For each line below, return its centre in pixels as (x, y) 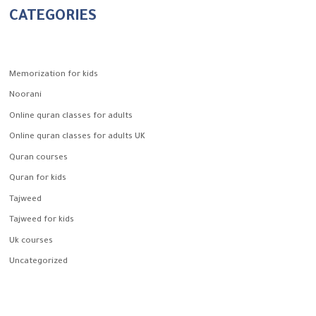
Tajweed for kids (42, 221)
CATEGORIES (53, 18)
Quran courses (39, 158)
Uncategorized (39, 262)
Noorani (26, 96)
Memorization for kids (54, 75)
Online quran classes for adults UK (78, 138)
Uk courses (31, 241)
